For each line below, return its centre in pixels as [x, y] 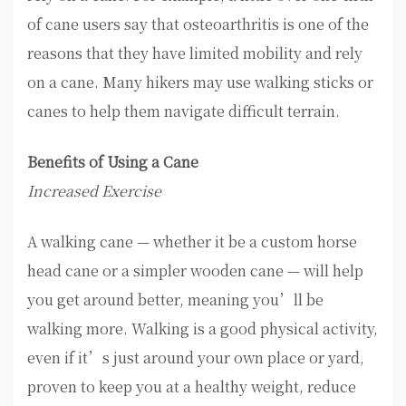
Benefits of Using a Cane [113, 162]
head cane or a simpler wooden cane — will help [195, 271]
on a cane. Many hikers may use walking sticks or [200, 82]
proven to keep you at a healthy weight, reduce [192, 387]
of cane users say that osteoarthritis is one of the [198, 24]
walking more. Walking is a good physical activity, [203, 329]
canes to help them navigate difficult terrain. [184, 111]
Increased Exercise [94, 191]
